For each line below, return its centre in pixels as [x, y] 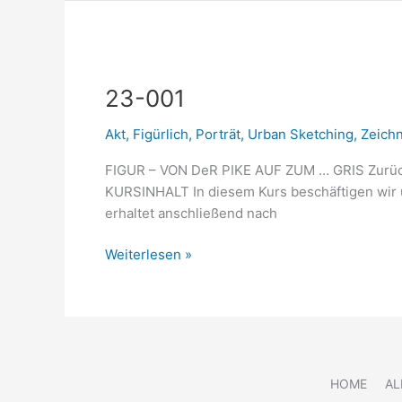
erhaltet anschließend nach [191, 213]
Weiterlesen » [149, 255]
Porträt [218, 134]
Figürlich [161, 134]
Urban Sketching [301, 134]
